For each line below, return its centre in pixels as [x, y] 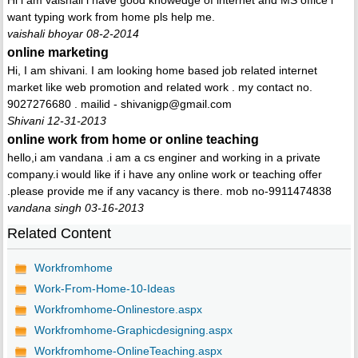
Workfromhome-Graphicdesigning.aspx [133, 330]
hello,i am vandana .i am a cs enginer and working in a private [163, 158]
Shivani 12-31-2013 [56, 121]
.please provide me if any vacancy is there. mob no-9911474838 [169, 191]
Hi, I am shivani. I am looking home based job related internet [162, 71]
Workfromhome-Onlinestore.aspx [118, 310]
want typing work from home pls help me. [111, 17]
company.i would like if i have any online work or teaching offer [164, 175]
